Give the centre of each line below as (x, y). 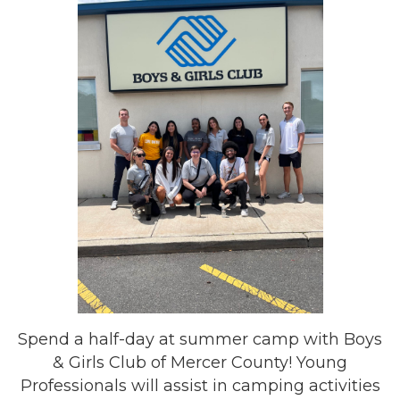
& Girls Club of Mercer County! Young (200, 363)
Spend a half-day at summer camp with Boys (200, 340)
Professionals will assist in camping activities (200, 386)
